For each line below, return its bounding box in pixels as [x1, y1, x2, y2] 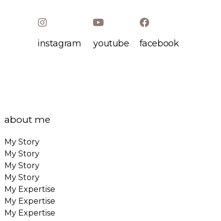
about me [4, 114, 51, 126]
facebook [139, 37, 179, 49]
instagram [37, 37, 81, 49]
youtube [93, 37, 129, 49]
